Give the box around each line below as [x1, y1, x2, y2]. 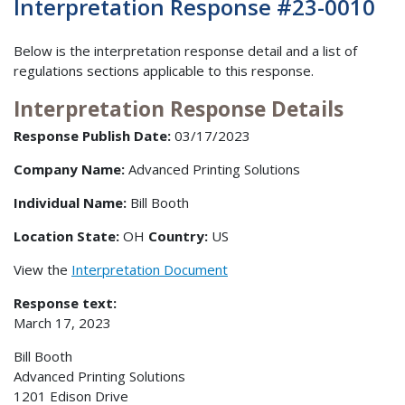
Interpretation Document [71, 260, 228, 279]
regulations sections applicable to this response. [14, 61, 314, 80]
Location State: [14, 227, 123, 246]
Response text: [14, 294, 117, 313]
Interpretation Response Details [14, 94, 344, 123]
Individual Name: [14, 193, 127, 212]
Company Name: [14, 160, 125, 179]
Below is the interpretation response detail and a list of [14, 41, 357, 60]
